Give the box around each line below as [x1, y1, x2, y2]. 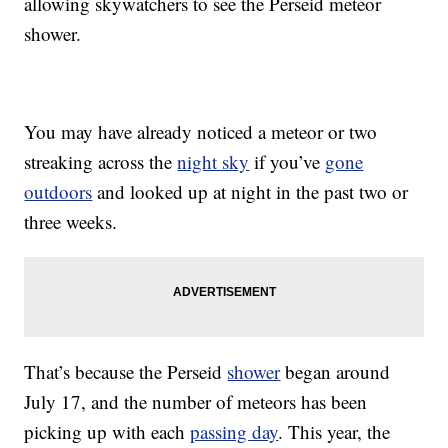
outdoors [24, 179, 93, 205]
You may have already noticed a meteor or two [24, 119, 378, 145]
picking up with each [24, 419, 191, 445]
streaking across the [24, 149, 178, 175]
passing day [190, 419, 279, 445]
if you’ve [249, 149, 326, 175]
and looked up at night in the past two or [92, 179, 409, 205]
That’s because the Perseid [24, 359, 228, 385]
